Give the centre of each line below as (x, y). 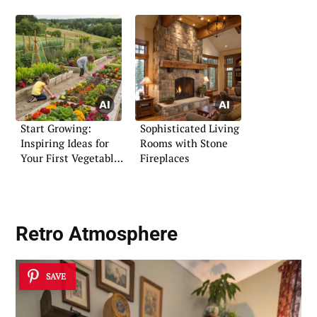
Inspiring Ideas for (65, 143)
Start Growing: (56, 128)
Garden (38, 173)
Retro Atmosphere (97, 234)
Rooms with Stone (184, 143)
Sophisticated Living (190, 128)
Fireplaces (165, 158)
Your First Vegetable (70, 158)
